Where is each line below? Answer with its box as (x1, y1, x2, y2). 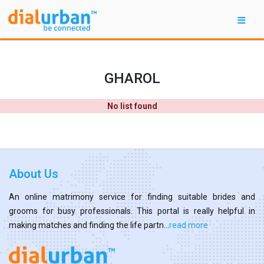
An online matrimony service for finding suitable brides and (9, 192, 255, 202)
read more (169, 220, 208, 230)
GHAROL (104, 69, 160, 87)
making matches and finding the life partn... (9, 220, 169, 230)
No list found (107, 101, 157, 111)
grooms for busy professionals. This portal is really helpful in (9, 206, 255, 216)
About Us (9, 166, 58, 181)
